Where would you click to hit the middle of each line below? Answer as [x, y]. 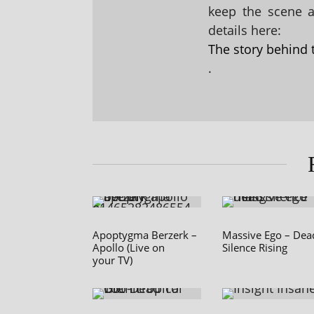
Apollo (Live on [129, 248]
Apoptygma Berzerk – [145, 235]
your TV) [112, 260]
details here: [245, 30]
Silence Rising [255, 248]
